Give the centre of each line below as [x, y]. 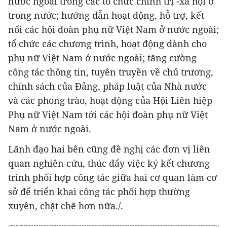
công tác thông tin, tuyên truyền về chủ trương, [111, 72]
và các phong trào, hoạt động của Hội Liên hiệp [110, 100]
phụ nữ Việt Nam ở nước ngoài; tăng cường [102, 58]
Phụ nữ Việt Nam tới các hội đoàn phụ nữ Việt [108, 114]
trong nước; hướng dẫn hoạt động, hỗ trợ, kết [106, 15]
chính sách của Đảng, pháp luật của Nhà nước [107, 86]
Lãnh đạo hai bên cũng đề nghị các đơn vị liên [109, 149]
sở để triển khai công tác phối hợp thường [99, 191]
